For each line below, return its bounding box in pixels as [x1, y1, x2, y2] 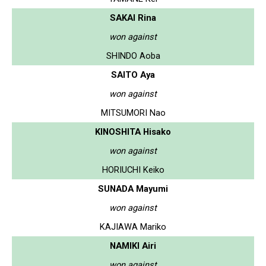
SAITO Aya [111, 69, 155, 80]
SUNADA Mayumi [98, 183, 168, 194]
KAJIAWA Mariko [100, 221, 166, 232]
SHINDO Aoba [106, 50, 160, 61]
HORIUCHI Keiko [102, 164, 164, 175]
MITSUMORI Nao [100, 107, 166, 118]
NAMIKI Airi [110, 240, 156, 251]
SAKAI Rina [110, 12, 156, 23]
